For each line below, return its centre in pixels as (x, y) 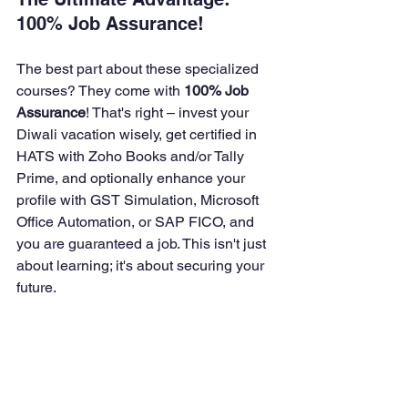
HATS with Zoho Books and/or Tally (132, 156)
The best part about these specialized (139, 69)
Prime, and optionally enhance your (133, 178)
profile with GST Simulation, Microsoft (139, 200)
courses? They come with (100, 91)
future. (36, 287)
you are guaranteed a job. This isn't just (143, 244)
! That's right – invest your (169, 112)
